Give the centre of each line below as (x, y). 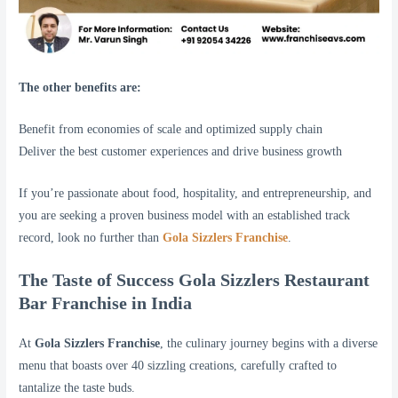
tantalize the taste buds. (77, 387)
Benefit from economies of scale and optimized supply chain (171, 130)
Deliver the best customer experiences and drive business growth (181, 152)
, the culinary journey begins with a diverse (269, 343)
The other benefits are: (80, 88)
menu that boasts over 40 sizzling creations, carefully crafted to (178, 365)
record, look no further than (91, 237)
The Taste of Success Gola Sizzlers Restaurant (195, 279)
